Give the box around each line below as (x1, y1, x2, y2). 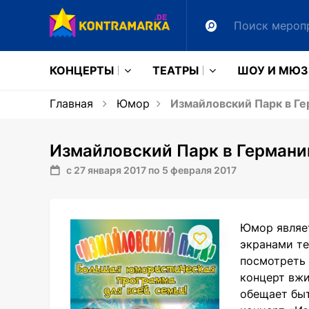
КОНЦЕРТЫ (50, 63, 114, 77)
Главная (50, 97, 93, 110)
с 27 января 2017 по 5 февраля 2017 (66, 164, 237, 176)
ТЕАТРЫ (152, 63, 199, 77)
